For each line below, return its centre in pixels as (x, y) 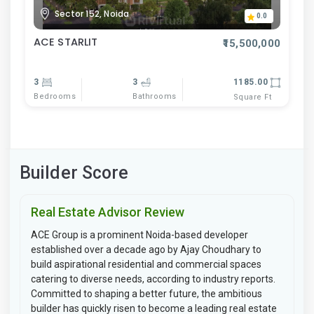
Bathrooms (155, 97)
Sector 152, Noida (92, 14)
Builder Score (74, 172)
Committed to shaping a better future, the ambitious (146, 293)
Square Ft (252, 97)
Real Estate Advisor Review (108, 212)
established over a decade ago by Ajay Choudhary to (146, 249)
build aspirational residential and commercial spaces (146, 264)
